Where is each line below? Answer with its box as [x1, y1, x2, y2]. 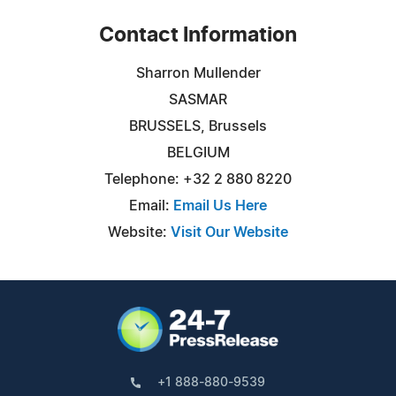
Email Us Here [173, 198, 267, 213]
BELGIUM [166, 145, 230, 160]
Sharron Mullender [135, 65, 261, 80]
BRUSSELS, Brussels [129, 118, 267, 133]
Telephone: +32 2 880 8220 [104, 171, 292, 187]
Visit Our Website [171, 225, 288, 240]
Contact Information [99, 25, 297, 46]
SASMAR [169, 92, 227, 107]
